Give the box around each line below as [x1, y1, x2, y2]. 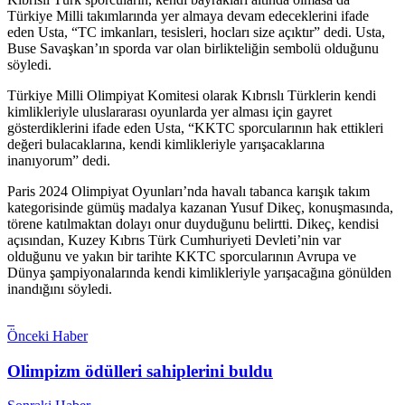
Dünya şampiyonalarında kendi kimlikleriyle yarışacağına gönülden [7, 264, 391, 280]
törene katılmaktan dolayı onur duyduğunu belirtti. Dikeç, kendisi [7, 215, 379, 231]
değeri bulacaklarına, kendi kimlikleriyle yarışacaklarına [7, 136, 325, 152]
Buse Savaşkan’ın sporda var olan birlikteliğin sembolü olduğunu [7, 40, 379, 56]
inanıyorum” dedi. [7, 152, 110, 168]
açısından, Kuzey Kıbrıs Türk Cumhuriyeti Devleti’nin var [7, 231, 341, 248]
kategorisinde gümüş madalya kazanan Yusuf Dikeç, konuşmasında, [7, 199, 393, 215]
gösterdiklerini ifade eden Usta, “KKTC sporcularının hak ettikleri [7, 119, 383, 136]
